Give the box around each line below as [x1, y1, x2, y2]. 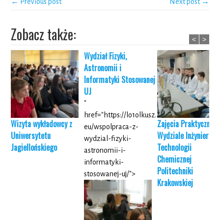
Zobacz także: [11, 24, 77, 45]
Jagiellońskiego [11, 141, 57, 154]
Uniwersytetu [11, 130, 51, 142]
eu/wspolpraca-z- [84, 123, 139, 131]
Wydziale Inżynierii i [157, 130, 217, 142]
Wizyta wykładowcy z [11, 118, 73, 130]
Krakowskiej [157, 177, 193, 189]
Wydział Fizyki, [84, 50, 127, 62]
